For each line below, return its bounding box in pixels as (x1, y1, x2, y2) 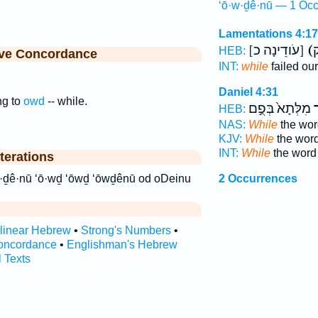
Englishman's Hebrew (66, 238, 177, 251)
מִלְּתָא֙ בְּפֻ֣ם (248, 101, 311, 116)
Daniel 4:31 (218, 86, 278, 98)
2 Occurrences (218, 172, 297, 185)
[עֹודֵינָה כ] (299, 43, 307, 58)
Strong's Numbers (80, 224, 171, 236)
